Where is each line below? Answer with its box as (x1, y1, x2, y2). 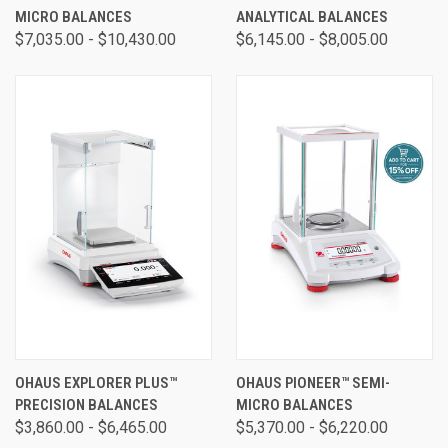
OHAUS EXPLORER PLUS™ (15, 373, 177, 392)
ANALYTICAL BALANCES (236, 7, 388, 26)
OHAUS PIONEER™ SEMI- (236, 373, 390, 392)
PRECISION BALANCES (15, 395, 158, 414)
